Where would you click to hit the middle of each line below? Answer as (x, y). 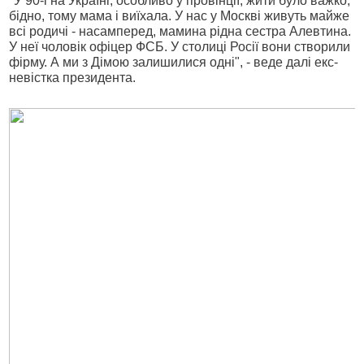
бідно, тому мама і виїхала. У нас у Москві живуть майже (180, 16)
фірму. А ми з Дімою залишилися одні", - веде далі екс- (174, 62)
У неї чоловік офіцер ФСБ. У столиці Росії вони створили (180, 47)
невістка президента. (73, 78)
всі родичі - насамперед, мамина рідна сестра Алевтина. (180, 31)
